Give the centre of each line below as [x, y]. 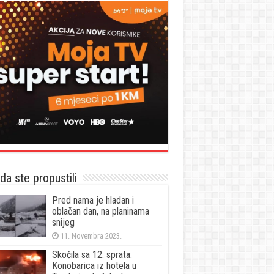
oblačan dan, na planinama [100, 211]
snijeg [63, 222]
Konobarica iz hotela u [94, 265]
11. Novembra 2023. [91, 235]
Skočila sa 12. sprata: [92, 254]
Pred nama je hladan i [93, 200]
